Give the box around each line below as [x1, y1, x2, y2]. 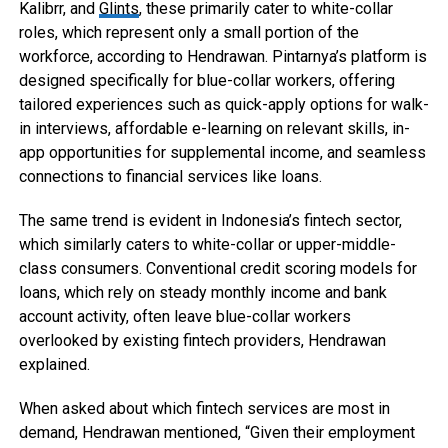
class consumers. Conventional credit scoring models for [18, 259, 417, 278]
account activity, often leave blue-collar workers [18, 307, 351, 326]
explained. [18, 355, 90, 374]
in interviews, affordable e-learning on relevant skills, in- [18, 119, 410, 138]
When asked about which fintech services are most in [18, 399, 390, 418]
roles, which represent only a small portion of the [18, 23, 359, 42]
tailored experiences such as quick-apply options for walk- [18, 95, 429, 114]
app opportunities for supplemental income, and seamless [18, 143, 426, 162]
